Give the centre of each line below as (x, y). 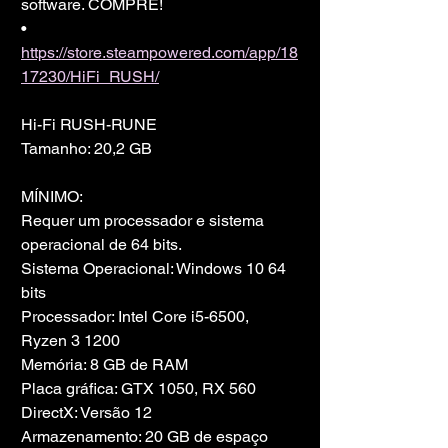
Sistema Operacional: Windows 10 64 (155, 269)
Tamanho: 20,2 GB (86, 149)
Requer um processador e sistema (144, 221)
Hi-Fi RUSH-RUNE (89, 125)
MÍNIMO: (52, 197)
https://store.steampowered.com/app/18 (159, 53)
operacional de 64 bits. (101, 245)
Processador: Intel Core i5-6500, (137, 317)
